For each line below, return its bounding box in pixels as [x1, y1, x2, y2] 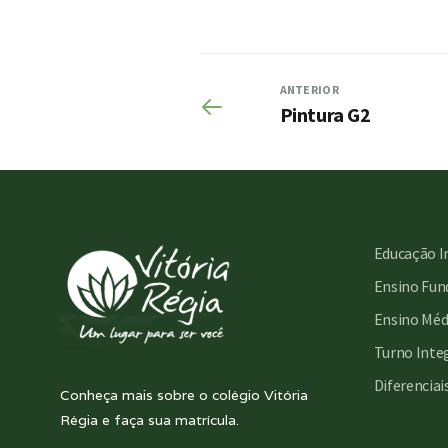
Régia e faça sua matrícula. [60, 411, 239, 429]
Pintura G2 [279, 102, 371, 127]
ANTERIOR [279, 82, 339, 97]
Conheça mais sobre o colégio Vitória [60, 386, 308, 404]
